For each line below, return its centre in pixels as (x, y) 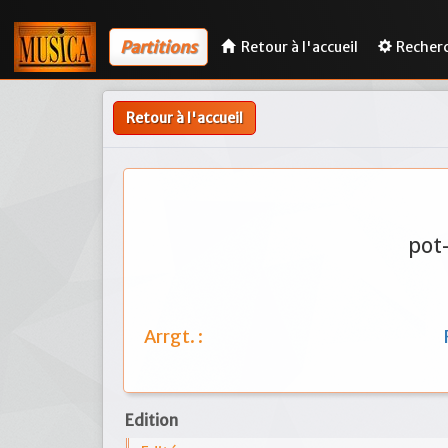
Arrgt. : (173, 336)
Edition (151, 420)
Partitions (158, 46)
